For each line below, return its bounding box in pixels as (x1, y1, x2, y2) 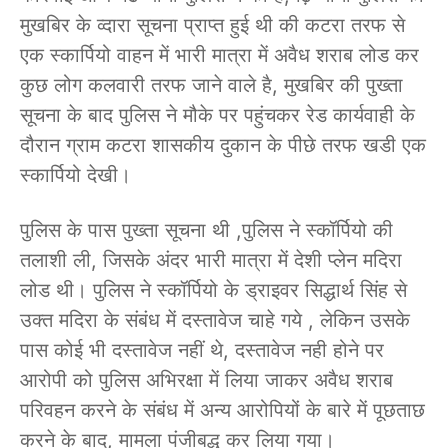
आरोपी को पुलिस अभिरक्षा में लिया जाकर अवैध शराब (20, 367, 393, 392)
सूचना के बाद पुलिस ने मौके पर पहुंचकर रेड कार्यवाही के (20, 102, 415, 127)
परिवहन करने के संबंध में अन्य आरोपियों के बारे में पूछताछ (20, 397, 425, 422)
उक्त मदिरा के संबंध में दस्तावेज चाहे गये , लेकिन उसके (20, 307, 410, 332)
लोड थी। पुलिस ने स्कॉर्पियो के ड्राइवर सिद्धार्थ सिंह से (20, 277, 407, 302)
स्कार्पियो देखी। (20, 162, 131, 187)
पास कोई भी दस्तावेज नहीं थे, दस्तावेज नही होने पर (20, 337, 384, 362)
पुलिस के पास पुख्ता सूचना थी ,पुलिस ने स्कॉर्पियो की (20, 217, 393, 242)
